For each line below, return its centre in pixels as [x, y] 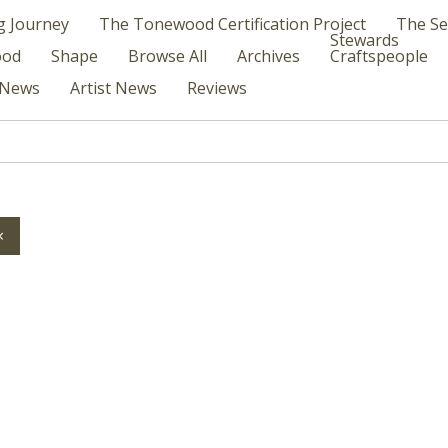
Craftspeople [379, 56]
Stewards [364, 40]
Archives [268, 56]
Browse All [167, 56]
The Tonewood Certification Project [232, 24]
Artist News [113, 88]
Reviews [217, 88]
